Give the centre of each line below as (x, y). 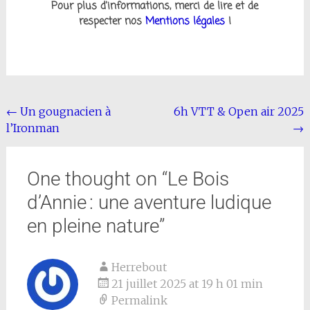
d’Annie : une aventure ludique (149, 203)
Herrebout (139, 267)
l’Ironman (33, 128)
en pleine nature (93, 226)
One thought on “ (97, 179)
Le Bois (198, 179)
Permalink (139, 301)
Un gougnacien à (64, 112)
